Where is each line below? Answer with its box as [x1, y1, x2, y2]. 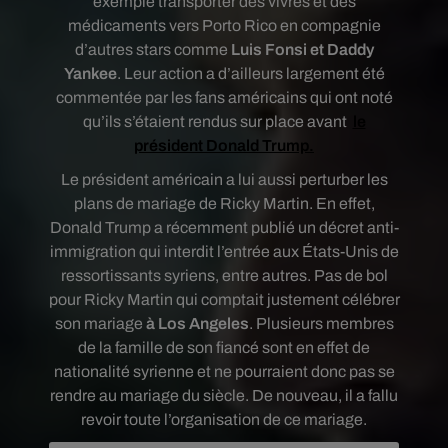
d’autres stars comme [74, 41, 231, 58]
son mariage [54, 315, 143, 332]
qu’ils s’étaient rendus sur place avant [82, 113, 350, 130]
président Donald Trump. [134, 137, 314, 154]
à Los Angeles [142, 315, 249, 332]
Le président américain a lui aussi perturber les [60, 171, 388, 188]
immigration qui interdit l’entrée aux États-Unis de [49, 243, 399, 260]
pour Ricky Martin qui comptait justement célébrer [48, 291, 400, 308]
